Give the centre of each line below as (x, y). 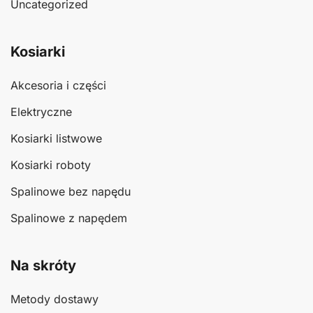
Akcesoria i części (58, 86)
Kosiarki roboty (51, 165)
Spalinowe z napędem (69, 218)
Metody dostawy (54, 299)
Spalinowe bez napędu (71, 192)
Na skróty (43, 266)
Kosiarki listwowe (56, 139)
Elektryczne (41, 112)
